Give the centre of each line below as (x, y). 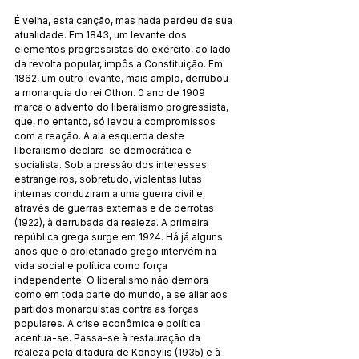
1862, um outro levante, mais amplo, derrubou (123, 78)
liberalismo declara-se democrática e (104, 150)
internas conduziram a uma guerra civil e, (111, 193)
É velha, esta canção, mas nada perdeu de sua (125, 20)
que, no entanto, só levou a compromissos (116, 121)
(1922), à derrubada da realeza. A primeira (113, 222)
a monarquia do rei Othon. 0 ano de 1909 (111, 92)
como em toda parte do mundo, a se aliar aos (122, 294)
